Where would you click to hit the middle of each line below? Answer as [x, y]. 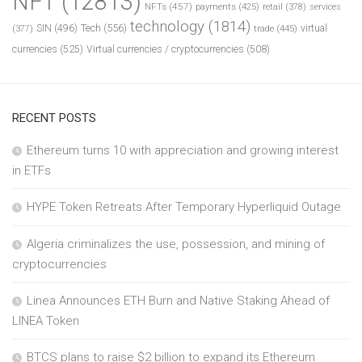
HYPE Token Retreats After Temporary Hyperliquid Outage [184, 207]
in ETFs [32, 171]
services [325, 7]
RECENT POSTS [54, 118]
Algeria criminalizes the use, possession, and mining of [176, 244]
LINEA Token [46, 321]
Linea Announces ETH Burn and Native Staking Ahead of [178, 301]
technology [167, 27]
